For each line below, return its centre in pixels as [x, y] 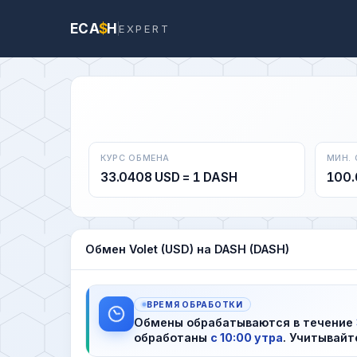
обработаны [172, 337]
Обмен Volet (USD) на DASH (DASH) [187, 249]
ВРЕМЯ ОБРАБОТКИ [195, 304]
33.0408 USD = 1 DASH [169, 177]
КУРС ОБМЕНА [135, 158]
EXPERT [144, 28]
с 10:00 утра [247, 337]
